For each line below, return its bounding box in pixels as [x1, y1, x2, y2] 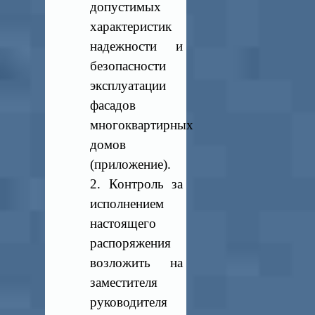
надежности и [90, 39, 183, 53]
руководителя [90, 295, 168, 309]
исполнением [90, 196, 165, 211]
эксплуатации [90, 78, 167, 93]
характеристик [90, 19, 172, 34]
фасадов [90, 98, 136, 112]
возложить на [90, 255, 183, 270]
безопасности [90, 58, 167, 73]
